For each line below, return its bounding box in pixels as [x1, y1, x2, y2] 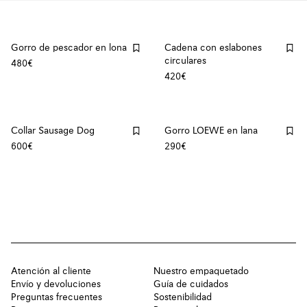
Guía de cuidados [153, 279, 228, 289]
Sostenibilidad [153, 292, 212, 302]
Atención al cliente [11, 266, 91, 276]
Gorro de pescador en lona [11, 42, 127, 53]
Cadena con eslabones [164, 42, 262, 53]
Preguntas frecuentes [11, 292, 102, 302]
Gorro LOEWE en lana [164, 125, 258, 136]
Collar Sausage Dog [11, 125, 95, 136]
